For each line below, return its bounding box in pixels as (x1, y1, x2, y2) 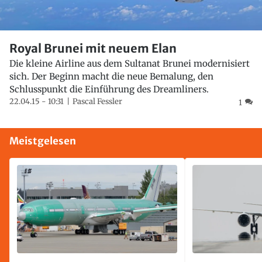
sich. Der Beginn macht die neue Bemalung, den (9, 71, 213, 82)
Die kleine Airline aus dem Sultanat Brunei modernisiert (9, 58, 250, 70)
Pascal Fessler (73, 96, 122, 107)
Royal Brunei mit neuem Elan (9, 41, 177, 56)
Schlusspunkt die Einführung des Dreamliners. (9, 84, 209, 95)
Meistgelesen (9, 135, 76, 148)
